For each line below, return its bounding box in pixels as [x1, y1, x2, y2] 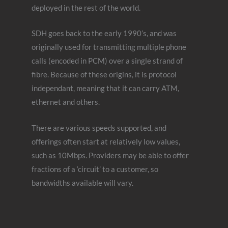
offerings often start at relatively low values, [32, 137, 181, 146]
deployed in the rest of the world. [32, 4, 141, 13]
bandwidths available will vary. [32, 178, 134, 187]
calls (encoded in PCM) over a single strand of [32, 56, 183, 66]
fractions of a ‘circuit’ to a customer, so [32, 164, 159, 174]
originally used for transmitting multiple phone [32, 43, 187, 52]
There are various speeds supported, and [32, 123, 167, 132]
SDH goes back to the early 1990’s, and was [32, 29, 177, 38]
